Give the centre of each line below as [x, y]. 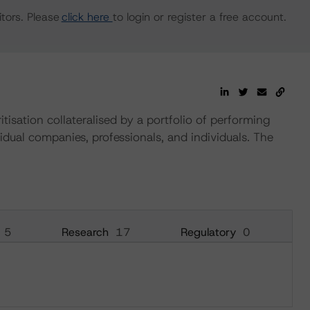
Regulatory [208, 232]
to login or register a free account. [199, 17]
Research [85, 232]
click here [87, 17]
